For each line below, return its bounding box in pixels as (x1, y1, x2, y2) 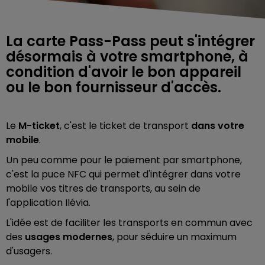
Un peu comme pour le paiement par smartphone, (6, 153, 242, 167)
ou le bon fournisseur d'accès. (6, 77, 221, 97)
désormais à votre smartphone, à (6, 46, 248, 66)
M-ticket (18, 118, 60, 132)
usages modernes (25, 230, 112, 244)
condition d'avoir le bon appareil (6, 62, 241, 82)
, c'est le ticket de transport (60, 118, 191, 132)
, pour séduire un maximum (112, 230, 237, 244)
